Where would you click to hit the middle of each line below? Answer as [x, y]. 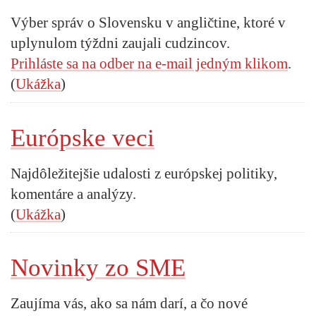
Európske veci [83, 138]
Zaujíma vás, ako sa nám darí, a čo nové [129, 304]
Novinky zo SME [98, 268]
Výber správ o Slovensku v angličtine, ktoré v [148, 23]
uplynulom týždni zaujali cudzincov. [120, 43]
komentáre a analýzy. [73, 194]
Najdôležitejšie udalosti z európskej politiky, [144, 173]
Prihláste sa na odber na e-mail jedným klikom [149, 64]
